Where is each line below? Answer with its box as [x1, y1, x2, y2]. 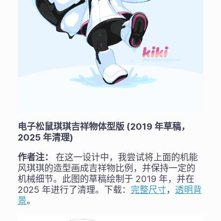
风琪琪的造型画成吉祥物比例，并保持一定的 [17, 162, 195, 173]
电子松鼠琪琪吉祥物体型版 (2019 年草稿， [17, 121, 190, 132]
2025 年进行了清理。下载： [17, 184, 131, 195]
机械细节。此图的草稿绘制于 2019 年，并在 [17, 173, 194, 184]
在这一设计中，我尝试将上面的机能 [53, 151, 198, 162]
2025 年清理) [17, 132, 73, 143]
